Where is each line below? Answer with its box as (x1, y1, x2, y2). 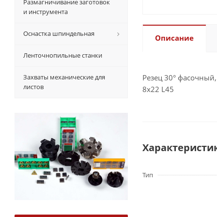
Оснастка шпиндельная (23, 29, 94, 38)
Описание (155, 33, 194, 43)
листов (23, 82, 44, 92)
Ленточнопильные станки (23, 51, 102, 60)
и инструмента (23, 7, 68, 16)
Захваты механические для (23, 73, 105, 82)
